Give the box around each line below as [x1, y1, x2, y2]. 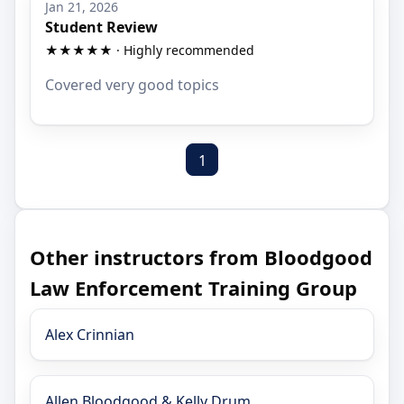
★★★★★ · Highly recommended [45, 41, 254, 59]
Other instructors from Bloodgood [30, 243, 372, 271]
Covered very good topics [45, 74, 219, 95]
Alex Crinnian [45, 325, 134, 345]
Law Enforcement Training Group [30, 274, 357, 302]
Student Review [45, 16, 158, 37]
